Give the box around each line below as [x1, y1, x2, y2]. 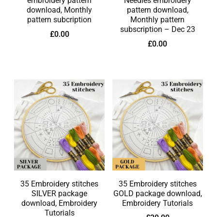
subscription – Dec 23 [120, 25, 195, 34]
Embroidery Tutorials [122, 198, 193, 208]
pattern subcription [27, 15, 92, 25]
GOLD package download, [113, 188, 202, 198]
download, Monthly [27, 5, 93, 15]
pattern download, [126, 5, 188, 15]
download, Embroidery [21, 198, 98, 208]
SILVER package [31, 188, 88, 198]
